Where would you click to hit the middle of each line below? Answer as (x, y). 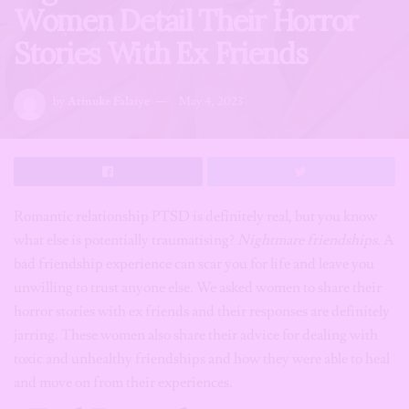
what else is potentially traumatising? (126, 240)
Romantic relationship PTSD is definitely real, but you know (195, 216)
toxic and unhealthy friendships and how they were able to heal (202, 359)
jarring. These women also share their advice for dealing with (196, 335)
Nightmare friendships (307, 240)
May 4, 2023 (211, 102)
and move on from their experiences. (123, 383)
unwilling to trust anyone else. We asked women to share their (198, 288)
